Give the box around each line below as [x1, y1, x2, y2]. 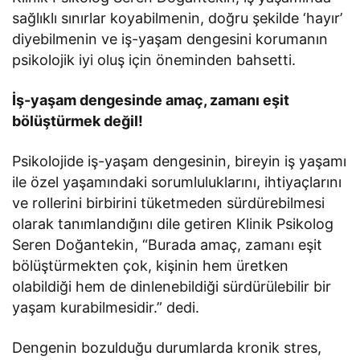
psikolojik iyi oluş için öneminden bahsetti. [12, 51, 301, 68]
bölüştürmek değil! [12, 112, 144, 129]
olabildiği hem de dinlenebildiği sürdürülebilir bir [12, 277, 332, 295]
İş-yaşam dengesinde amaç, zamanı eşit [12, 91, 290, 108]
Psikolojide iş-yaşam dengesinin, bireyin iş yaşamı [12, 152, 347, 170]
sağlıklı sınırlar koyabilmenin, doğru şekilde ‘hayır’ [12, 9, 343, 27]
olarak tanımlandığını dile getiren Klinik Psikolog [12, 215, 334, 232]
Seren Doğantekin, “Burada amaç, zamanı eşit [12, 235, 323, 253]
